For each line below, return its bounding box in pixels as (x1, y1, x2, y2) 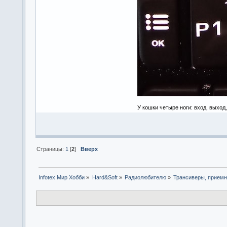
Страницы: (36, 145, 66, 152)
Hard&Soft (92, 174, 118, 181)
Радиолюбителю (124, 174, 166, 181)
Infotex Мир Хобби (39, 174, 85, 181)
